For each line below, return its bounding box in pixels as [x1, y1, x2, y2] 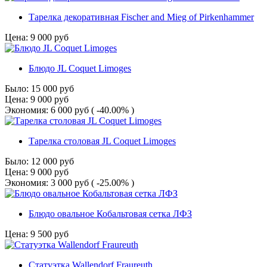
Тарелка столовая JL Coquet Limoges [29, 136, 176, 147]
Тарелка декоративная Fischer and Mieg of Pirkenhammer [29, 12, 254, 23]
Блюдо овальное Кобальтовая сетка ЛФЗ [29, 209, 192, 219]
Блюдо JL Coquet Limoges [29, 63, 131, 74]
